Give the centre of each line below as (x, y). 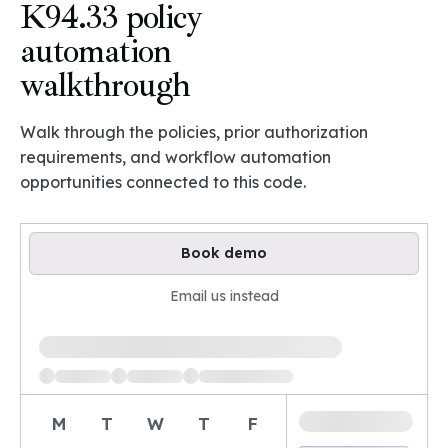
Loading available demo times (139, 337)
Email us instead (224, 296)
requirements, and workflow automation (175, 157)
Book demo (224, 253)
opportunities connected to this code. (163, 182)
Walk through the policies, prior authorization (194, 132)
